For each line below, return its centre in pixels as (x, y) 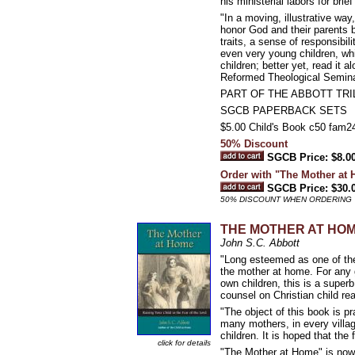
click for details (184, 343)
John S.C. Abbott (260, 243)
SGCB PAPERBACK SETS (284, 111)
